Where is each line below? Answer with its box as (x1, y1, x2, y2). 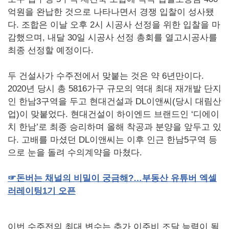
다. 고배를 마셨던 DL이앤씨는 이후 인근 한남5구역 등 (8, 135, 217, 145)
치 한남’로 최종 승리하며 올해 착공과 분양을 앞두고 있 (8, 122, 221, 132)
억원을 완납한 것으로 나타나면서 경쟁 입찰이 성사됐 (8, 7, 214, 17)
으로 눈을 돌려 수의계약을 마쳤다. (8, 148, 142, 158)
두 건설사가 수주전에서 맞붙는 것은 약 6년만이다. (8, 71, 204, 81)
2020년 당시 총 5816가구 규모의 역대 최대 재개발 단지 (8, 84, 221, 94)
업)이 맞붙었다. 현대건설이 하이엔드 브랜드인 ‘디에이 (8, 109, 219, 120)
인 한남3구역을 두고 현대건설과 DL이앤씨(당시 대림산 (8, 97, 221, 107)
